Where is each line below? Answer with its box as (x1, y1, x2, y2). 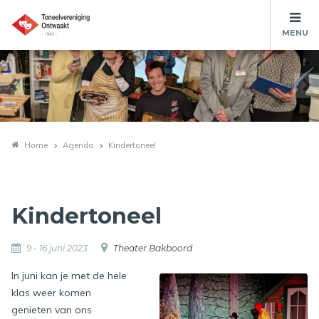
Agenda (63, 140, 93, 150)
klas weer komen (11, 286, 91, 300)
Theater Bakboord (113, 243, 192, 254)
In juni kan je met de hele (11, 269, 127, 283)
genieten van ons (11, 303, 92, 317)
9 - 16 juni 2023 (26, 243, 88, 254)
